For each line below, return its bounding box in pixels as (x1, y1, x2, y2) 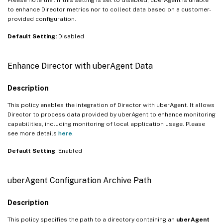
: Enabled (55, 147, 82, 154)
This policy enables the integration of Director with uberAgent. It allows (7, 101, 215, 109)
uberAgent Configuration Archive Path (7, 175, 151, 185)
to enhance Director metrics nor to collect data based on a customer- (7, 5, 211, 13)
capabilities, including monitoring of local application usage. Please (7, 120, 205, 127)
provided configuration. (7, 15, 76, 22)
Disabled (57, 32, 84, 40)
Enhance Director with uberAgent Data (7, 61, 153, 71)
